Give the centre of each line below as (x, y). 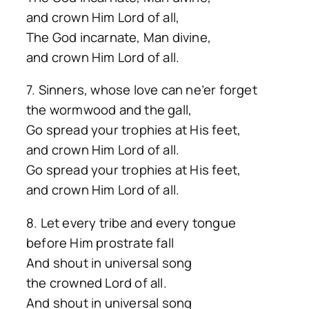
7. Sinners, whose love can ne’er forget (142, 90)
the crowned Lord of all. (97, 282)
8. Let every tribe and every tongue (131, 222)
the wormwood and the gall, (109, 110)
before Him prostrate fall (100, 242)
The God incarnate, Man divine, (119, 37)
